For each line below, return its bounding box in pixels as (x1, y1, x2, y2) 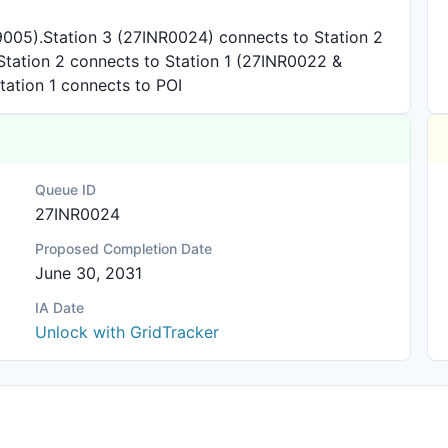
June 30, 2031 (35, 263, 143, 283)
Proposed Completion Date (35, 240, 213, 257)
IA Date (35, 299, 85, 316)
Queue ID (35, 181, 97, 198)
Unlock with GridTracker (35, 322, 220, 342)
